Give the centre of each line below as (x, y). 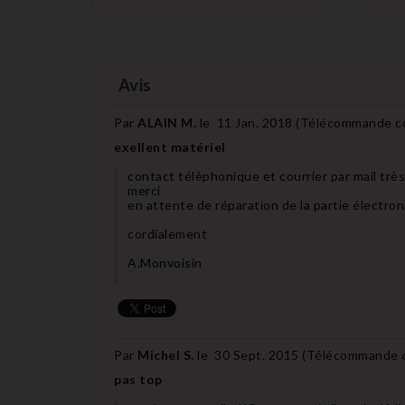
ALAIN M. (169, 122)
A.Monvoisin (165, 262)
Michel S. (167, 354)
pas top (138, 379)
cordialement (167, 233)
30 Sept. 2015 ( (260, 354)
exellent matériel (170, 146)
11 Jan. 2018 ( (258, 122)
